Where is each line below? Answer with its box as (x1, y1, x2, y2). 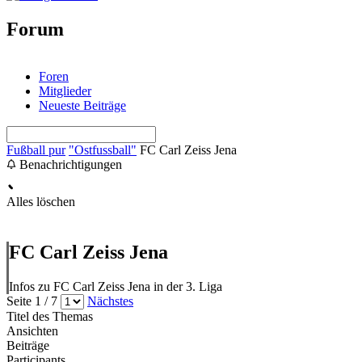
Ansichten (6, 323, 58, 338)
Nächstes (87, 293, 133, 308)
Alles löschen (6, 194, 75, 208)
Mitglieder (39, 83, 91, 98)
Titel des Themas (6, 309, 93, 323)
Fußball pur (6, 142, 65, 157)
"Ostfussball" (69, 142, 137, 157)
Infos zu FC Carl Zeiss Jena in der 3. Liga (9, 279, 222, 293)
